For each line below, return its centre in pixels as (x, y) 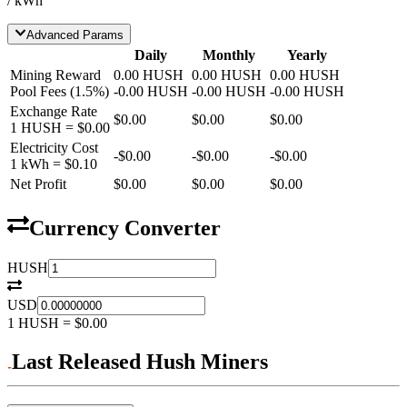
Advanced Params (75, 35)
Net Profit (38, 184)
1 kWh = (37, 164)
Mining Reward (55, 74)
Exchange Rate (54, 111)
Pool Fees (38, 91)
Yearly (307, 55)
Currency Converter (125, 228)
